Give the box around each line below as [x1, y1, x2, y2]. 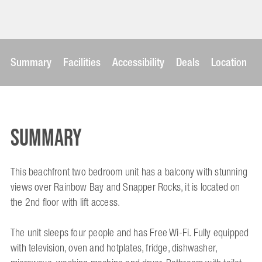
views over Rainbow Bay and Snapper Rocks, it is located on [11, 178, 240, 197]
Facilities [63, 52, 101, 73]
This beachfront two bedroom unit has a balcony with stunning [11, 163, 248, 182]
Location [211, 52, 247, 73]
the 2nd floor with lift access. [11, 193, 120, 212]
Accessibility [112, 52, 164, 73]
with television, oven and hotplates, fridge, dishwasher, [11, 239, 218, 258]
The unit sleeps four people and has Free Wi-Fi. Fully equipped [11, 223, 249, 243]
